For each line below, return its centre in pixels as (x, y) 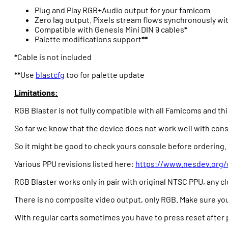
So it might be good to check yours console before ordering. (120, 146)
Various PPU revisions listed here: (75, 164)
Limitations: (36, 92)
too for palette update (105, 75)
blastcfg (50, 75)
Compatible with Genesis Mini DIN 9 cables (109, 29)
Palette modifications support (88, 39)
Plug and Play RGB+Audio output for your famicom (122, 10)
